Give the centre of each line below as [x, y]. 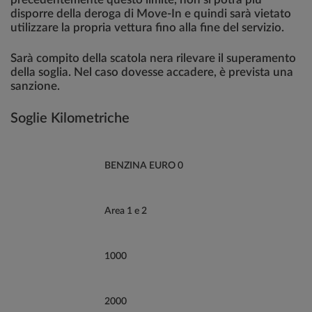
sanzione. [35, 86]
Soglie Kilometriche [70, 118]
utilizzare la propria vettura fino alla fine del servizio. [147, 28]
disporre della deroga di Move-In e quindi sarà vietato [151, 14]
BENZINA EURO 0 [144, 166]
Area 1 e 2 [126, 211]
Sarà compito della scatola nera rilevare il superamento [153, 58]
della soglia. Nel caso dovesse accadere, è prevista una [152, 72]
